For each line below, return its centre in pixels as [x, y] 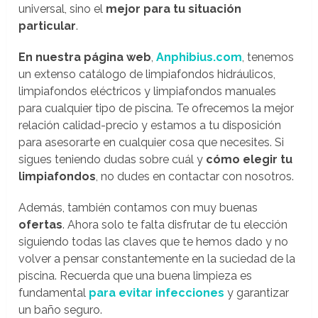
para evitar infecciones [157, 292]
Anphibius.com [199, 57]
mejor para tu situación [174, 9]
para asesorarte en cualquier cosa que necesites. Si [152, 142]
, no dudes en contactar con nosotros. [195, 176]
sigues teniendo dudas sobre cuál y [113, 159]
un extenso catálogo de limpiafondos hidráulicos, [147, 74]
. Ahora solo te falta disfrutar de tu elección [175, 224]
